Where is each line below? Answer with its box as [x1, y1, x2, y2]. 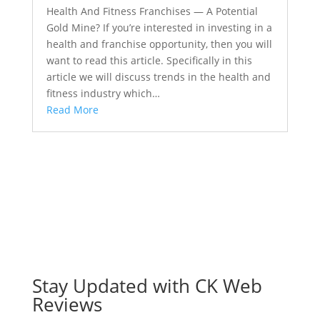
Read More [46, 103, 99, 117]
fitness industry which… [46, 86, 160, 101]
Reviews [31, 291, 102, 318]
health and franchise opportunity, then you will [46, 37, 272, 51]
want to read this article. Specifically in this [46, 54, 252, 68]
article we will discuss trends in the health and [46, 70, 271, 84]
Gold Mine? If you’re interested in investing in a [46, 21, 272, 35]
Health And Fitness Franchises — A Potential [46, 4, 258, 19]
